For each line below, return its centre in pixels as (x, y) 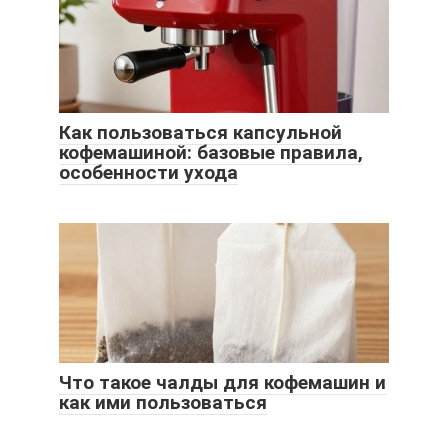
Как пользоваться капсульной (200, 133)
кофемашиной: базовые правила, (211, 153)
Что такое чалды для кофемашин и (222, 383)
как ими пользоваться (163, 403)
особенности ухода (148, 173)
